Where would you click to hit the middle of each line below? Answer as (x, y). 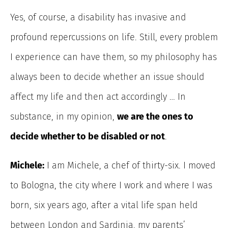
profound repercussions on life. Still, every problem (114, 37)
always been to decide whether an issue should (107, 77)
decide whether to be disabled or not (88, 136)
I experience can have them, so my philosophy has (113, 57)
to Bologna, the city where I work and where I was (111, 185)
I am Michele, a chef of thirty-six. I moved (130, 165)
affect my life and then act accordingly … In (98, 96)
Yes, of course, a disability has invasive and (98, 17)
